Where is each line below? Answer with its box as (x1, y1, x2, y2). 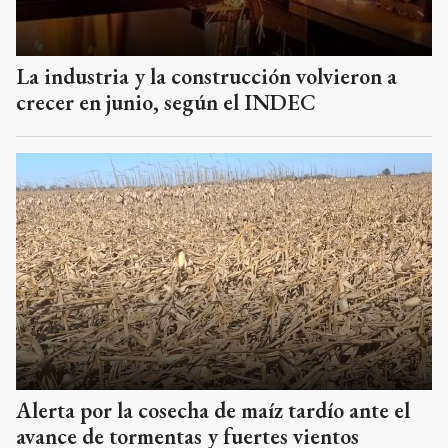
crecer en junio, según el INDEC (16, 87, 316, 117)
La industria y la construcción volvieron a (16, 61, 397, 91)
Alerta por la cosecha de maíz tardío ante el (16, 395, 410, 425)
